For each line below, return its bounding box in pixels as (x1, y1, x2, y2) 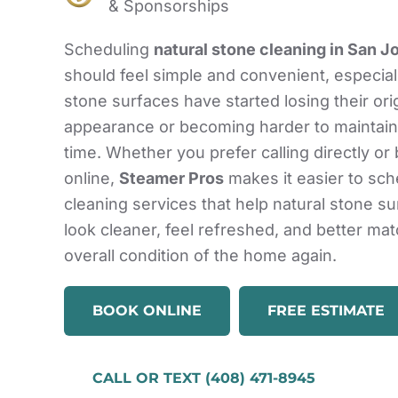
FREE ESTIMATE (267, 302, 385, 320)
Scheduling (64, 40, 154, 60)
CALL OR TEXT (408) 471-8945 (92, 370, 315, 387)
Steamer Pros (119, 169, 224, 188)
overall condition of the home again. (64, 246, 337, 266)
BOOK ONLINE (92, 302, 202, 320)
